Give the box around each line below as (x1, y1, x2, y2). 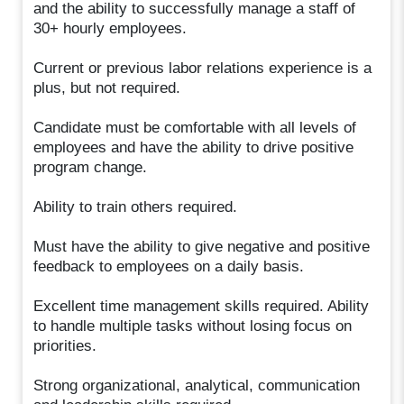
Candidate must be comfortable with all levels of (33, 118, 357, 136)
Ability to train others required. (33, 197, 238, 216)
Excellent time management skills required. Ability (33, 297, 370, 315)
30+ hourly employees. (33, 19, 188, 37)
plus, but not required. (33, 78, 181, 96)
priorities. (33, 336, 97, 354)
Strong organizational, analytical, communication (33, 376, 361, 394)
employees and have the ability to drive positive (33, 138, 354, 156)
